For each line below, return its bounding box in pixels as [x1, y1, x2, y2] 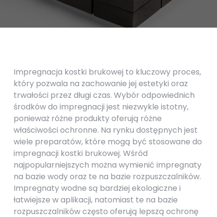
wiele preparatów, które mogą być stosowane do [14, 136, 202, 147]
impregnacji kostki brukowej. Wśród [14, 148, 148, 159]
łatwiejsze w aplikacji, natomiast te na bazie [14, 194, 178, 205]
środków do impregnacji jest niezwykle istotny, [14, 101, 188, 112]
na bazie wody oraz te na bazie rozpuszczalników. [14, 171, 201, 182]
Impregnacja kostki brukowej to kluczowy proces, [14, 66, 201, 77]
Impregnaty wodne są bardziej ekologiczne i [14, 183, 181, 194]
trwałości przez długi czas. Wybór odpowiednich [14, 90, 195, 101]
